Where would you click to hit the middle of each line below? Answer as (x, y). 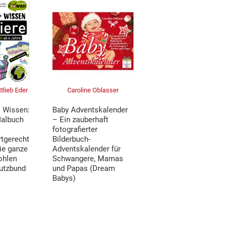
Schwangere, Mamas (88, 158)
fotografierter (75, 129)
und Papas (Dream (84, 168)
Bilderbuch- (72, 139)
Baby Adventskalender (90, 110)
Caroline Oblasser (93, 90)
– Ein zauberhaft (81, 119)
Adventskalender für (87, 149)
